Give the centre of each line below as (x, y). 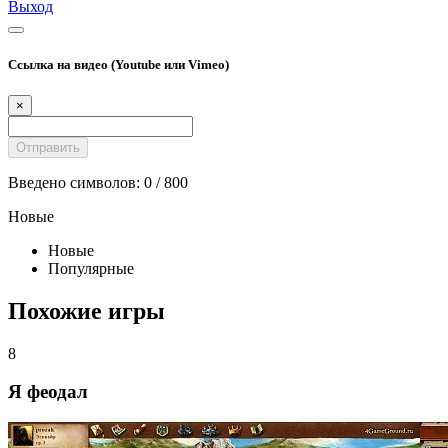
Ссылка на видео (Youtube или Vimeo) (118, 64)
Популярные (91, 268)
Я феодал (48, 392)
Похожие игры (86, 310)
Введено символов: (76, 182)
